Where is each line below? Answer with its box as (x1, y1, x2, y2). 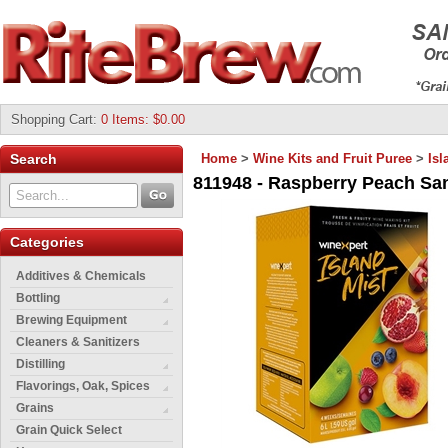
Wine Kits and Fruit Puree (253, 151, 412, 166)
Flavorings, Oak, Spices (16, 379, 150, 393)
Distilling (16, 357, 65, 371)
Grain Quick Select (16, 423, 122, 437)
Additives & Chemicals (16, 269, 146, 283)
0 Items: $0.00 (101, 112, 189, 127)
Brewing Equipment (16, 313, 127, 327)
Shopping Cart (11, 112, 93, 127)
